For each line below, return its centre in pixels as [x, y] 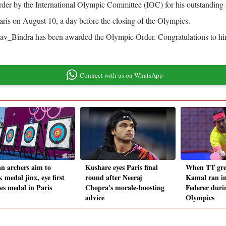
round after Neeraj [114, 178]
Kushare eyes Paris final [122, 167]
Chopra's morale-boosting [125, 188]
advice [95, 198]
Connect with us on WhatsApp [121, 75]
